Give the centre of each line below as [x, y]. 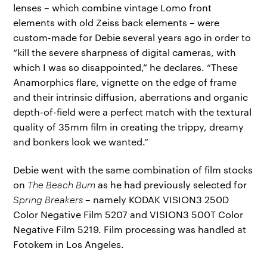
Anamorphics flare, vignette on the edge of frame [125, 82]
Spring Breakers [48, 200]
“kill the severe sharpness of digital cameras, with [125, 52]
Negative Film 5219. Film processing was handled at [130, 229]
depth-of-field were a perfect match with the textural [133, 111]
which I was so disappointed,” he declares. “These [126, 67]
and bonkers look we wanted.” [81, 141]
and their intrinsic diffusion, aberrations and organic [131, 97]
